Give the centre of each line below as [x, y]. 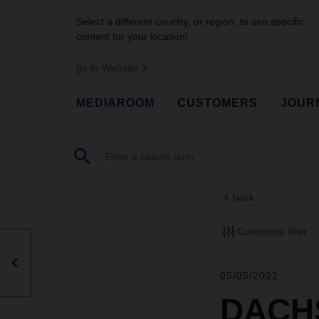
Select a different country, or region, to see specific [190, 21]
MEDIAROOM [115, 103]
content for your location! [132, 36]
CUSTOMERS [218, 103]
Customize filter [272, 231]
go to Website [107, 68]
